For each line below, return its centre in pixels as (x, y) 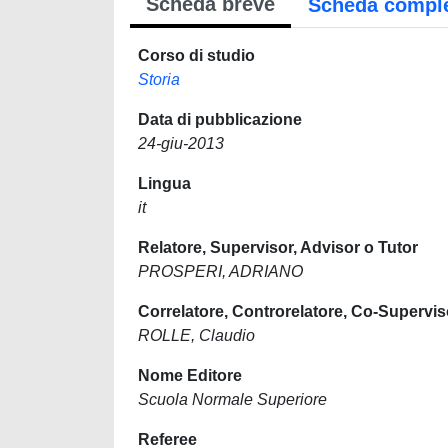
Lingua (164, 183)
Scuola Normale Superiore (232, 399)
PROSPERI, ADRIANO (220, 271)
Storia (159, 79)
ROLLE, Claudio (196, 335)
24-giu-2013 (181, 143)
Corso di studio (196, 55)
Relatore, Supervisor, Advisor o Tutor (278, 247)
